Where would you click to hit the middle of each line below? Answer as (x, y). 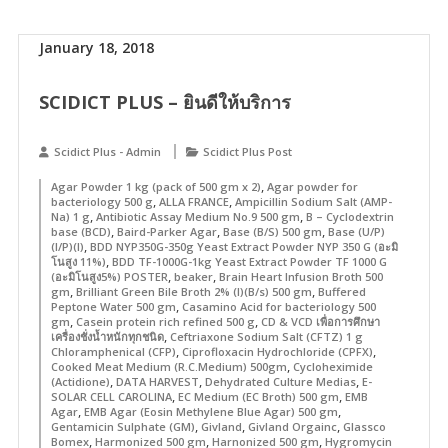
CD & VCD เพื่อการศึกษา (320, 321)
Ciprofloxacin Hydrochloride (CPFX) (277, 351)
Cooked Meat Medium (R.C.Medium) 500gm (168, 366)
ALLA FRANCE (193, 201)
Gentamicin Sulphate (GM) (122, 426)
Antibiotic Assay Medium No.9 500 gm (197, 216)
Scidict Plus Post (247, 151)
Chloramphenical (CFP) (113, 351)
